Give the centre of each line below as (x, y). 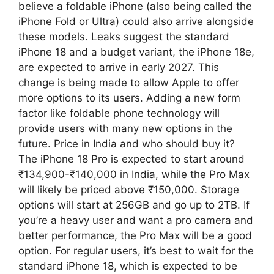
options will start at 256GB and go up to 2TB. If (134, 205)
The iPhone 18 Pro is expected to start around (131, 159)
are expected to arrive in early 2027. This (119, 67)
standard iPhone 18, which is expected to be (128, 266)
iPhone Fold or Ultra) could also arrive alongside (136, 21)
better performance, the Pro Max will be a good (135, 235)
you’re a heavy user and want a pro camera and (136, 220)
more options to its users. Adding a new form (129, 98)
